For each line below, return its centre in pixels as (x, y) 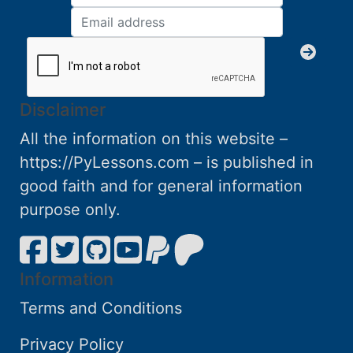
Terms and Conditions (101, 308)
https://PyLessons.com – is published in (167, 163)
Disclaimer (63, 110)
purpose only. (70, 210)
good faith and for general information (161, 186)
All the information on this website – (154, 139)
